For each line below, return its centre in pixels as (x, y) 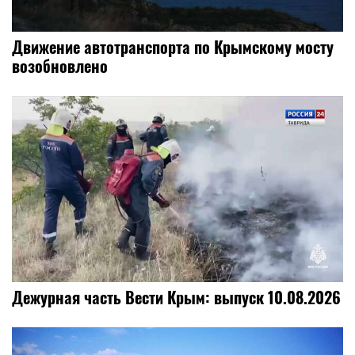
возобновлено (60, 66)
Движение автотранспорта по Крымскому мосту (173, 47)
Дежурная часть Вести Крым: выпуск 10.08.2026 (176, 297)
